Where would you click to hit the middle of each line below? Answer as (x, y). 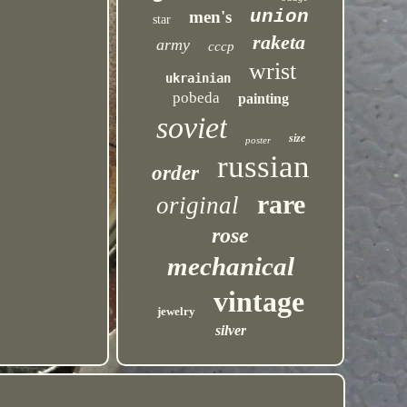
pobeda (196, 98)
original (197, 205)
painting (263, 99)
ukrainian (198, 78)
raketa (278, 42)
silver (230, 330)
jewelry (176, 311)
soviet (191, 128)
